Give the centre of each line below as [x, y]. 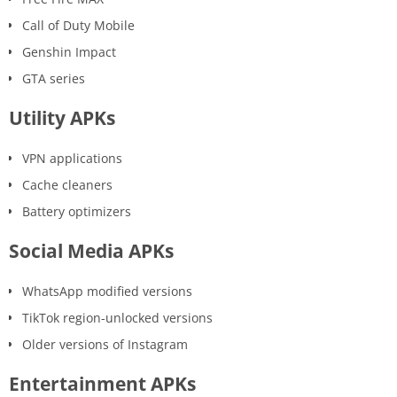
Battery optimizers [77, 211]
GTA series [54, 78]
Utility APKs [62, 117]
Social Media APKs [91, 250]
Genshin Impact [69, 51]
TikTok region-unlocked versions [117, 317]
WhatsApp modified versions [107, 291]
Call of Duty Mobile [78, 25]
